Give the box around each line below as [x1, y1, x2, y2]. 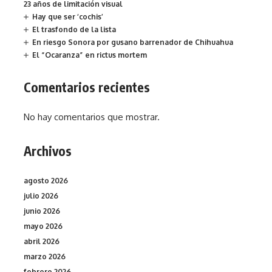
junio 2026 [24, 206, 60, 216]
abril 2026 [24, 237, 59, 246]
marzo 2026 [24, 252, 66, 262]
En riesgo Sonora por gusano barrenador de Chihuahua [32, 38, 233, 47]
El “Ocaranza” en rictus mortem [32, 50, 147, 60]
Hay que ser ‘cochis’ [32, 12, 103, 22]
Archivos [24, 142, 72, 159]
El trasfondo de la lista [32, 25, 116, 35]
